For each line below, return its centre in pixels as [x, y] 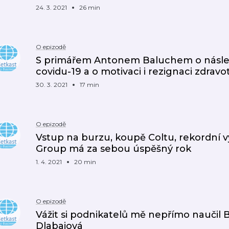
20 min [85, 162]
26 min [90, 7]
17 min [89, 85]
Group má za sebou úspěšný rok [113, 149]
